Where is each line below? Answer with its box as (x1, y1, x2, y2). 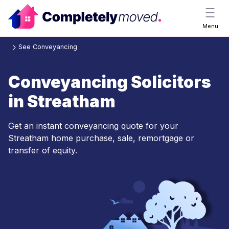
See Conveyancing (18, 43, 77, 51)
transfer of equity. (8, 145, 77, 156)
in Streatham (8, 91, 116, 112)
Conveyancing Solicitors (8, 72, 211, 93)
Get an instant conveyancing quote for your (8, 121, 178, 131)
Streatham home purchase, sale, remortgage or (8, 133, 194, 144)
